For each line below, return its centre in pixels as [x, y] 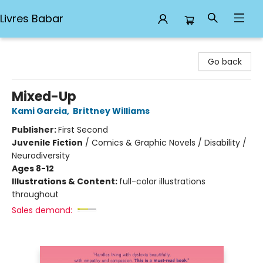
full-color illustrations [162, 181]
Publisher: [35, 130]
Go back [225, 62]
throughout [35, 194]
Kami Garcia [39, 111]
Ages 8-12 [33, 168]
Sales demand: [42, 210]
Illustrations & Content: [65, 181]
